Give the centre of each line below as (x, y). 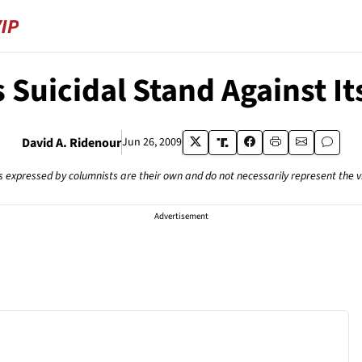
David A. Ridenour (72, 143)
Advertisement (181, 216)
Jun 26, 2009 (152, 142)
